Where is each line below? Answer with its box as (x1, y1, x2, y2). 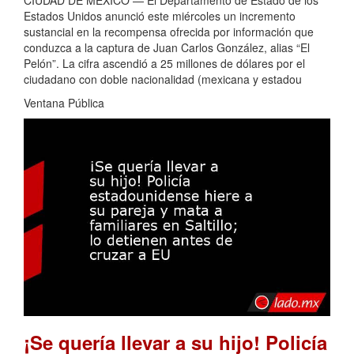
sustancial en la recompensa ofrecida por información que (24, 24, 314, 40)
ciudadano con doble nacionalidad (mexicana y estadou (24, 71, 302, 88)
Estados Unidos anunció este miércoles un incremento (24, 8, 296, 24)
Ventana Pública (24, 95, 104, 111)
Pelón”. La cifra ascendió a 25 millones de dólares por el (24, 55, 305, 72)
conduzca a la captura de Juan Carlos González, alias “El (24, 40, 310, 56)
